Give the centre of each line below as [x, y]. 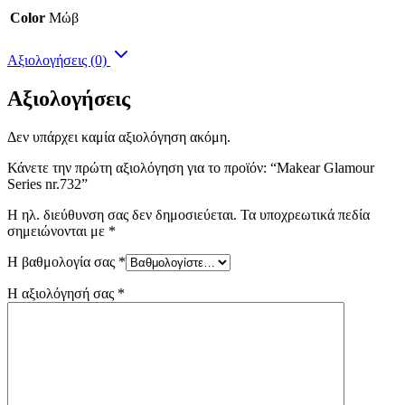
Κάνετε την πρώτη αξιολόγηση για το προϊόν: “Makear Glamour [191, 167]
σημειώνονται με [58, 231]
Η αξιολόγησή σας [62, 293]
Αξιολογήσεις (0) [59, 60]
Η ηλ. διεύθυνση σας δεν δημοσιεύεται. [122, 214]
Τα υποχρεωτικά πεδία [305, 214]
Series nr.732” [47, 184]
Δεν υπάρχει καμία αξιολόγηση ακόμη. [119, 137]
